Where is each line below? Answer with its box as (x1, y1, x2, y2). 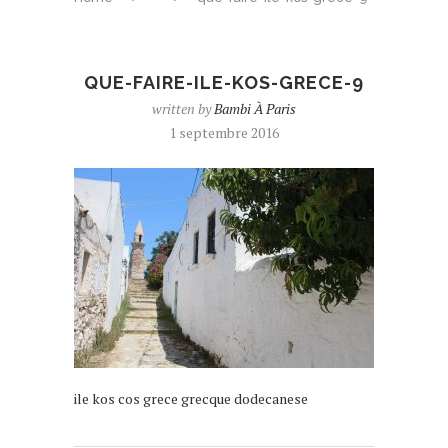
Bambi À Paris (214, 99, 296, 118)
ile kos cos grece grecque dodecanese (74, 389, 308, 408)
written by (152, 99, 214, 118)
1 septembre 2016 (169, 123, 279, 142)
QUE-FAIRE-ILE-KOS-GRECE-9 (84, 72, 364, 93)
